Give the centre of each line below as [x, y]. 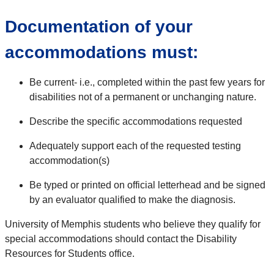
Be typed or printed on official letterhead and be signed [147, 185]
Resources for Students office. [70, 254]
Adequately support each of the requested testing [135, 146]
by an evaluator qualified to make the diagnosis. [134, 200]
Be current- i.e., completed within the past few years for [147, 83]
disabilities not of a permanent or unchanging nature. [143, 97]
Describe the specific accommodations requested [136, 122]
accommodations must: [102, 53]
